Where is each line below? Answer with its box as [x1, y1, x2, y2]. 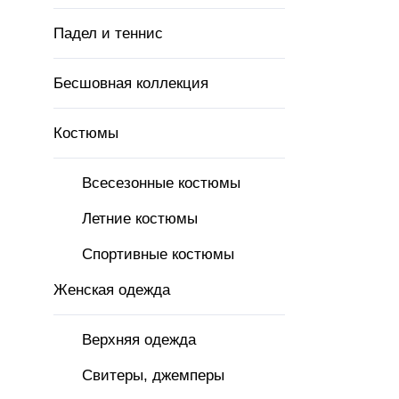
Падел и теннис [53, 25, 163, 42]
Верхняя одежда [82, 331, 196, 348]
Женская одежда [53, 281, 170, 298]
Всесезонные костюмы [82, 175, 240, 191]
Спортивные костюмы [82, 246, 234, 263]
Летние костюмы [82, 210, 198, 227]
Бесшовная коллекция [53, 75, 208, 92]
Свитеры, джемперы [82, 367, 224, 384]
